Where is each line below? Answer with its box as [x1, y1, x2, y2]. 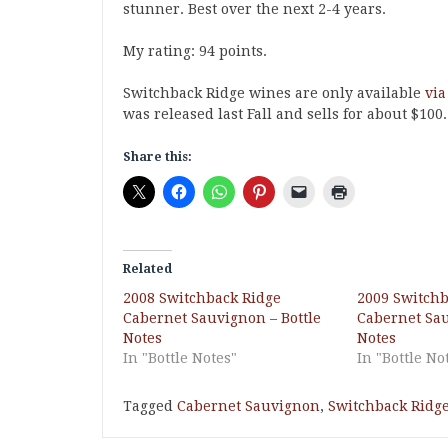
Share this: [123, 150, 192, 164]
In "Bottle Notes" [123, 350, 237, 366]
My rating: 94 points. [123, 43, 267, 59]
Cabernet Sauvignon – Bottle [123, 310, 321, 326]
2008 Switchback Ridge [123, 290, 281, 306]
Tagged [123, 398, 177, 414]
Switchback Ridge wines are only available [123, 85, 425, 101]
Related [123, 262, 172, 276]
